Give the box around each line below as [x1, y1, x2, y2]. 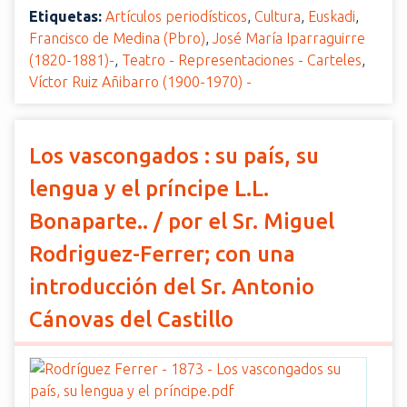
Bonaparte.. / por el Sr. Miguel [29, 209, 334, 233]
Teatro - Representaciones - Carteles [122, 52, 362, 68]
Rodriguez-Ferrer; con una [29, 242, 295, 266]
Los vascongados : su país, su [29, 144, 319, 168]
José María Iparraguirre [213, 30, 365, 46]
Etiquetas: [29, 8, 102, 25]
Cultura [254, 8, 301, 25]
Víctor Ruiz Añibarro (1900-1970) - [29, 74, 252, 90]
